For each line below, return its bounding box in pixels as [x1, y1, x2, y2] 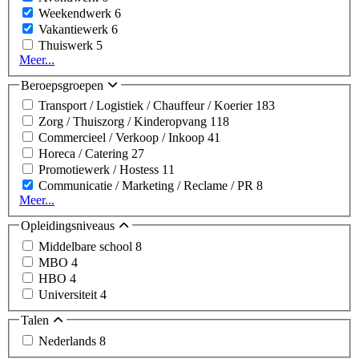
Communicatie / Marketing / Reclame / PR [38, 179, 256, 193]
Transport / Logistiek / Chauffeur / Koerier [38, 99, 256, 113]
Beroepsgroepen [21, 78, 107, 92]
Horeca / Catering [38, 147, 131, 161]
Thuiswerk [38, 38, 96, 52]
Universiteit [38, 288, 100, 301]
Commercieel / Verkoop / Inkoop [38, 131, 208, 145]
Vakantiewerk [38, 22, 111, 36]
